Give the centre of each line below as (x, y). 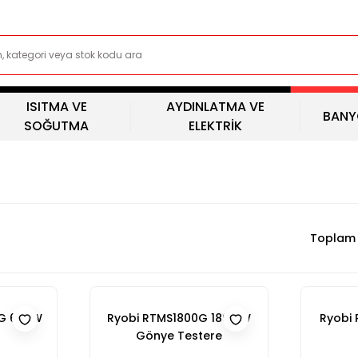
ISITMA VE (56, 107)
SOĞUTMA (57, 126)
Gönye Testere (179, 336)
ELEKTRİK (215, 126)
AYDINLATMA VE (215, 107)
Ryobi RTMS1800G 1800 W (179, 318)
